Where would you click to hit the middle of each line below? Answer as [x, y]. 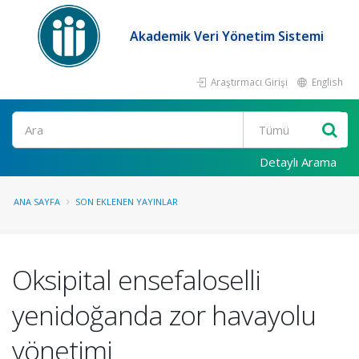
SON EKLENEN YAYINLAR [127, 202]
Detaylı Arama [298, 162]
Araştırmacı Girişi [248, 82]
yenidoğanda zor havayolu [164, 315]
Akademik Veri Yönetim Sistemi [227, 36]
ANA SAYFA [37, 202]
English [326, 82]
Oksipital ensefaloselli [136, 280]
